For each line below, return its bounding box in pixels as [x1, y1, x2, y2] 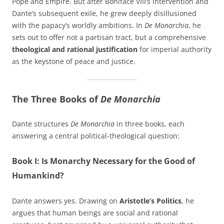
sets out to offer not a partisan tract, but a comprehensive [12, 32, 206, 42]
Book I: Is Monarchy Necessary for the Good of [12, 155, 195, 167]
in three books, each [114, 119, 184, 129]
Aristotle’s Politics [119, 196, 181, 206]
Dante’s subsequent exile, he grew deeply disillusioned [12, 8, 196, 18]
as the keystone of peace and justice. [12, 56, 135, 66]
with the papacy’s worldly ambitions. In [12, 20, 144, 30]
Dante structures [12, 119, 70, 129]
